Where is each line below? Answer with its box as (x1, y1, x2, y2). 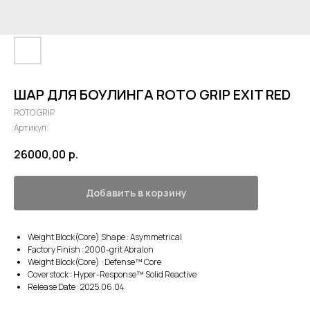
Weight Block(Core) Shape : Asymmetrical (28, 231, 182, 244)
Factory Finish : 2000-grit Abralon (28, 244, 154, 256)
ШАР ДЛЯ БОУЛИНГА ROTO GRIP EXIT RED (14, 85, 291, 104)
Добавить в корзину (85, 186, 187, 200)
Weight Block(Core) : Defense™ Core (28, 256, 161, 268)
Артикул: (14, 122, 48, 134)
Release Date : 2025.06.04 (28, 281, 124, 293)
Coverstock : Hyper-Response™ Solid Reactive (28, 268, 197, 281)
